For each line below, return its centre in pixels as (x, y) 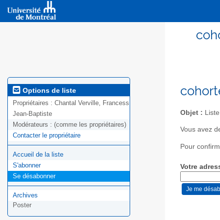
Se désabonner (34, 176)
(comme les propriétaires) (90, 125)
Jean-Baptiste (32, 114)
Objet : (192, 112)
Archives (25, 195)
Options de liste (48, 90)
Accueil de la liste (38, 155)
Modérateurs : (33, 125)
